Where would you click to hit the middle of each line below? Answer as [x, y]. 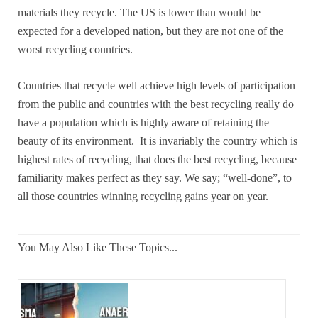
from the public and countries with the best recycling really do [156, 104]
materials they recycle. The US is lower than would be [139, 12]
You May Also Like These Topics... [98, 247]
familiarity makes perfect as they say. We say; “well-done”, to [155, 177]
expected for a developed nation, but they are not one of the [150, 31]
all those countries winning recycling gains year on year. [143, 196]
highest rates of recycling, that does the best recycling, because [157, 159]
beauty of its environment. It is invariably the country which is [158, 141]
